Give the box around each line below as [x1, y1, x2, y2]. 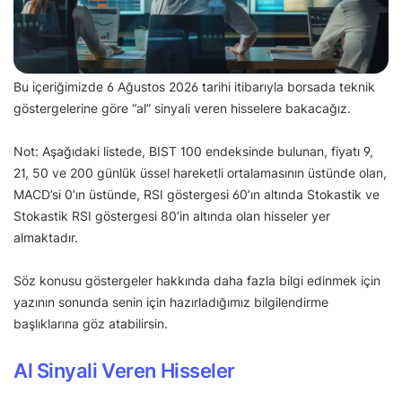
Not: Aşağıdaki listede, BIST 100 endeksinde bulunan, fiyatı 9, [13, 143, 373, 159]
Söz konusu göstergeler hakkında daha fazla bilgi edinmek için [13, 272, 380, 288]
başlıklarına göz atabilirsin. [13, 315, 171, 331]
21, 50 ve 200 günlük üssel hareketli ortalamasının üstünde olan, [13, 164, 387, 180]
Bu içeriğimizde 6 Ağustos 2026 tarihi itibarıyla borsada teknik [13, 78, 375, 94]
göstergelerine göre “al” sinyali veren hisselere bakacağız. [13, 100, 351, 116]
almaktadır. [13, 229, 78, 245]
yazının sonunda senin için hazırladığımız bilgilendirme [13, 293, 328, 310]
